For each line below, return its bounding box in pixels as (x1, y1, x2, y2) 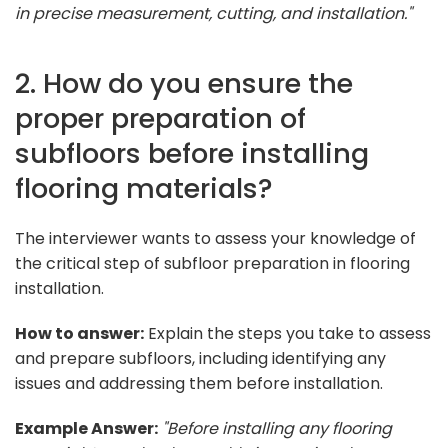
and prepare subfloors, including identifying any (15, 346, 386, 370)
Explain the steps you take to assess (144, 321, 431, 345)
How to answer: (15, 321, 144, 345)
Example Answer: (15, 416, 158, 440)
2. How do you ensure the (15, 63, 353, 103)
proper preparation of (15, 98, 306, 138)
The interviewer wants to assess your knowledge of (15, 226, 416, 250)
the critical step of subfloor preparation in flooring (15, 251, 410, 275)
